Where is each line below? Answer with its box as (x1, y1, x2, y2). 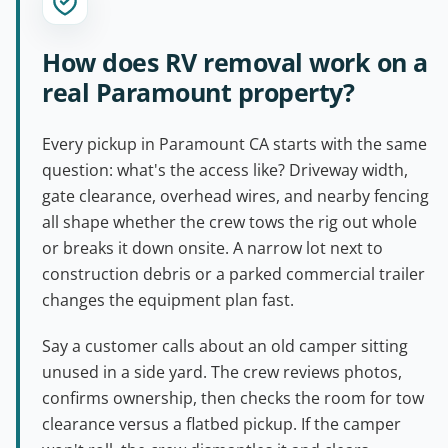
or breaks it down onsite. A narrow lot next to (42, 236, 383, 259)
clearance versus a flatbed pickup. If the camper (42, 412, 401, 435)
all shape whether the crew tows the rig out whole (42, 210, 417, 233)
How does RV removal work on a (42, 44, 428, 79)
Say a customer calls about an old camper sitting (42, 334, 408, 357)
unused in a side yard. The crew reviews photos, (42, 360, 402, 383)
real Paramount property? (42, 74, 354, 109)
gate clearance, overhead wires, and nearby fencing (42, 184, 429, 207)
